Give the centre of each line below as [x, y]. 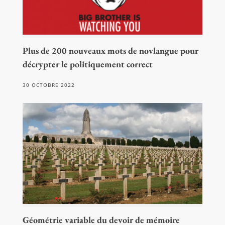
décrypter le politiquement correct [87, 64]
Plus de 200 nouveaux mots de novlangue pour [110, 50]
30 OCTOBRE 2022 [48, 85]
